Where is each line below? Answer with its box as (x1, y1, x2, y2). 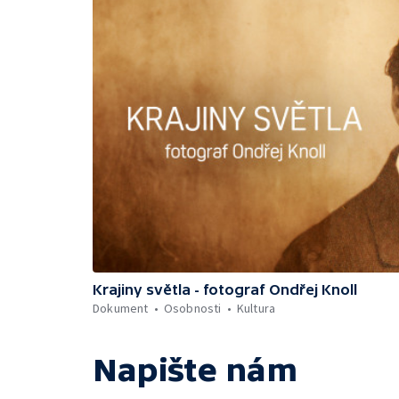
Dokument (93, 299, 149, 316)
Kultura (236, 299, 276, 316)
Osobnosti (163, 299, 222, 316)
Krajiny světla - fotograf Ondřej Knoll (93, 281, 357, 297)
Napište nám (93, 351, 297, 388)
